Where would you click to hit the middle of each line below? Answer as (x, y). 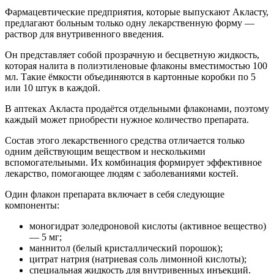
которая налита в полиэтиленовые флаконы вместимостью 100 (136, 65)
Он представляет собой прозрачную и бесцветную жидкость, (132, 54)
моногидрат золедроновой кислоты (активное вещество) (148, 226)
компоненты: (32, 205)
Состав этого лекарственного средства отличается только (125, 140)
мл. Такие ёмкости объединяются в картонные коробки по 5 (130, 76)
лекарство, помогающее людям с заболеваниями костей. (122, 173)
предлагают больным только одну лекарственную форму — (130, 23)
